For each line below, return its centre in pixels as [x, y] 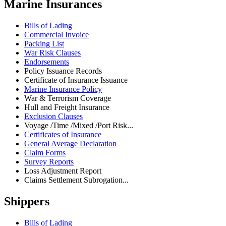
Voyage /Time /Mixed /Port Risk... [79, 126]
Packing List [44, 44]
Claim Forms [45, 153]
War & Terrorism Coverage [68, 98]
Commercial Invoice [56, 35]
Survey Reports [49, 162]
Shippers [27, 202]
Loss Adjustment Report [63, 171]
